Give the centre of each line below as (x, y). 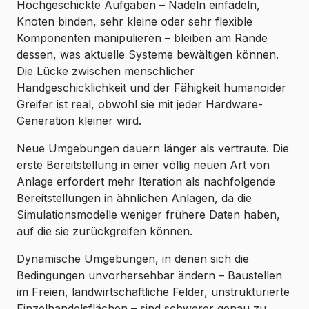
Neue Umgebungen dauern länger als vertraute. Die (153, 149)
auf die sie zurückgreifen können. (104, 231)
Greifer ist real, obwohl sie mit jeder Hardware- (140, 104)
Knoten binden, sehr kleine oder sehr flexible (134, 22)
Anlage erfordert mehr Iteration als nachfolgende (146, 182)
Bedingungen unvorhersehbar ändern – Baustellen (149, 276)
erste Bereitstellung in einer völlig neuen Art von (143, 165)
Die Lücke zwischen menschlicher (106, 71)
